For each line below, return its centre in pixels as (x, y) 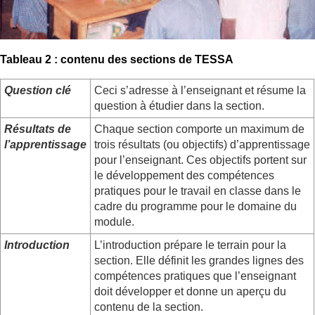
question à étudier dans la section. (179, 105)
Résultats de (38, 129)
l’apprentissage (45, 144)
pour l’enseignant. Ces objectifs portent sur (200, 160)
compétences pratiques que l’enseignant (195, 276)
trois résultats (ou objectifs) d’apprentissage (202, 144)
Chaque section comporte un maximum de (199, 129)
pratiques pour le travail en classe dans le (198, 191)
